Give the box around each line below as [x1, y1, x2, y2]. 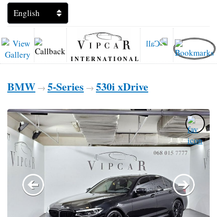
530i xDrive [96, 78, 148, 94]
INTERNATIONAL [71, 55, 140, 63]
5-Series [47, 78, 84, 94]
